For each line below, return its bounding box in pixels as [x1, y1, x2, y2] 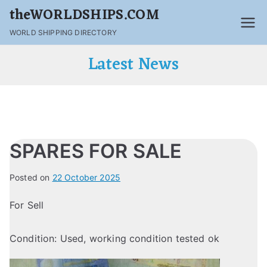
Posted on [10, 172, 52, 182]
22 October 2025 [52, 172, 121, 182]
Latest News [88, 50, 179, 80]
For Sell [10, 199, 44, 211]
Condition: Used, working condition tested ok [10, 232, 220, 244]
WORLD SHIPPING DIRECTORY [10, 28, 117, 37]
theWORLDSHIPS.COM [10, 4, 159, 28]
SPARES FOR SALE [10, 139, 182, 163]
